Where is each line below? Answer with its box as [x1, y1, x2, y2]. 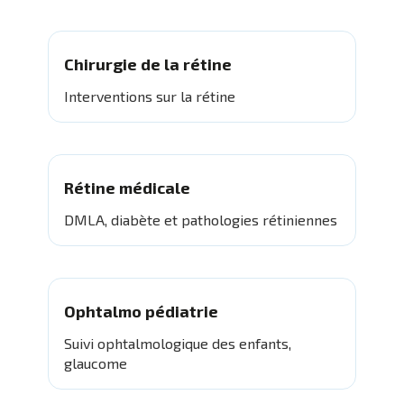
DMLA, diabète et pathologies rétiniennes [63, 211, 337, 229]
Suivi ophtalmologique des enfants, [63, 334, 291, 352]
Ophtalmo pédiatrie [63, 300, 218, 321]
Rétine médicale [63, 178, 190, 198]
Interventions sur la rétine [63, 87, 235, 106]
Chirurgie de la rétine [63, 54, 232, 75]
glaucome [63, 353, 127, 372]
